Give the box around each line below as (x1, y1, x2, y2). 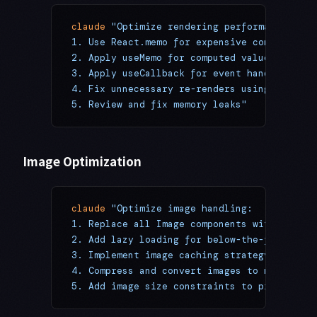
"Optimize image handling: (105, 202, 253, 215)
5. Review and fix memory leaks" (71, 98, 247, 111)
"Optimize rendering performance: (105, 21, 292, 33)
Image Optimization (23, 152, 142, 171)
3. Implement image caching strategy (71, 249, 270, 262)
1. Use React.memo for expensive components (71, 36, 309, 49)
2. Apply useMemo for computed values (71, 52, 275, 64)
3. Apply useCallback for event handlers (71, 67, 292, 80)
